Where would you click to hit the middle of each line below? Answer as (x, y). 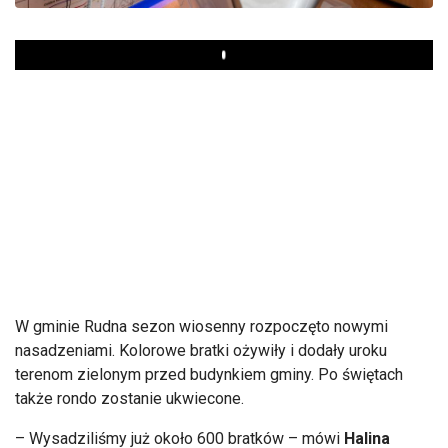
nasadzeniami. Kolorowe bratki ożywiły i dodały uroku (201, 350)
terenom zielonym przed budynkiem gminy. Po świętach (209, 374)
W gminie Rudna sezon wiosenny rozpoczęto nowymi (201, 326)
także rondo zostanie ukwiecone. (129, 398)
